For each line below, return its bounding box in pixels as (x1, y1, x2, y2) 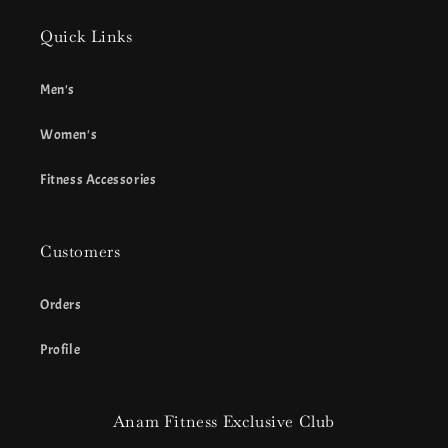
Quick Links (40, 26, 133, 47)
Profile (40, 341, 81, 358)
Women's (40, 126, 98, 143)
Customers (40, 241, 121, 262)
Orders (40, 296, 82, 313)
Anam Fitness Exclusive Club (112, 411, 336, 432)
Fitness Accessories (40, 171, 157, 188)
